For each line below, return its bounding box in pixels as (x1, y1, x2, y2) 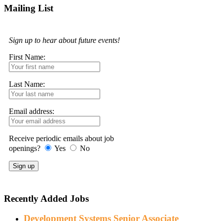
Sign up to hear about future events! (9, 36, 120, 44)
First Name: (9, 52, 45, 61)
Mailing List (4, 3, 53, 14)
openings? (9, 144, 40, 152)
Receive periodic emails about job (9, 134, 114, 143)
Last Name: (9, 79, 45, 88)
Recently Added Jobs (4, 193, 89, 204)
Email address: (9, 107, 54, 115)
